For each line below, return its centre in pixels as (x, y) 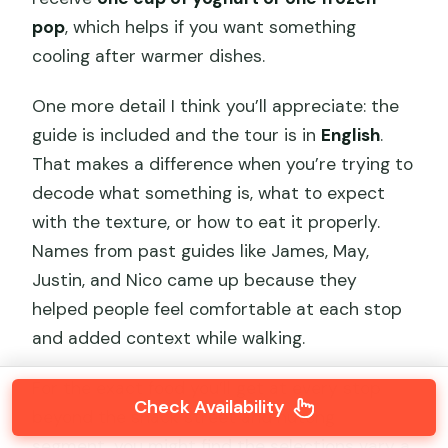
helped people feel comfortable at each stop (217, 308)
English (351, 134)
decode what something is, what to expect (209, 192)
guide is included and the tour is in (177, 134)
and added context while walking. (169, 337)
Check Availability (209, 407)
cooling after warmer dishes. (149, 55)
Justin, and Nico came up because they (195, 279)
